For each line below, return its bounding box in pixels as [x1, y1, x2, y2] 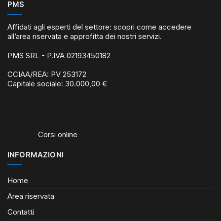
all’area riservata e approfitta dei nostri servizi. [7, 32, 162, 41]
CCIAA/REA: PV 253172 [7, 70, 86, 79]
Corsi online [36, 129, 77, 139]
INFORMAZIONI [7, 150, 64, 160]
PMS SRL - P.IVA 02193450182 [7, 50, 110, 60]
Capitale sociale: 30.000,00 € [7, 79, 107, 89]
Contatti [7, 207, 34, 217]
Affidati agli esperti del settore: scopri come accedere [7, 22, 191, 32]
